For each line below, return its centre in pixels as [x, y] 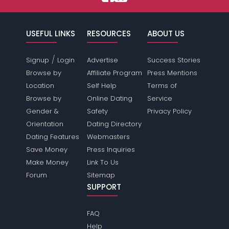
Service [159, 98]
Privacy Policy [169, 111]
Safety [97, 111]
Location [40, 85]
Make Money [48, 162]
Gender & [43, 111]
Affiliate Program [114, 73]
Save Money [47, 149]
